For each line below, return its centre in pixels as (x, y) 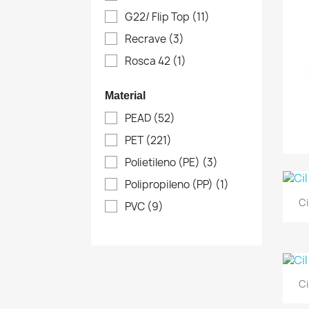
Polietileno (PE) (163, 163)
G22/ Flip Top (158, 17)
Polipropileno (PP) (170, 185)
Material (125, 95)
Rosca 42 (149, 61)
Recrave (147, 39)
